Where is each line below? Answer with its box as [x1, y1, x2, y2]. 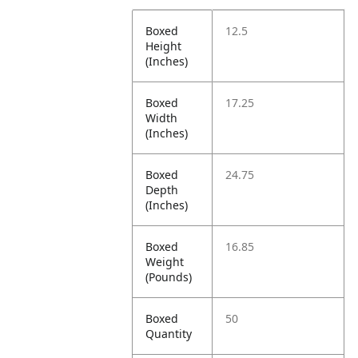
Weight [145, 254, 185, 269]
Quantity [145, 326, 193, 341]
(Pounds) [145, 269, 193, 284]
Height [145, 38, 182, 54]
